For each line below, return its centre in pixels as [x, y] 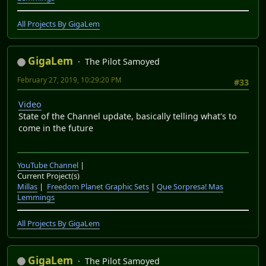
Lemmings [36, 197]
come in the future [56, 128]
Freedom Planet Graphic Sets [98, 187]
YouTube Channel [48, 165]
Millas [27, 187]
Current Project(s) [48, 176]
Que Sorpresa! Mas [190, 187]
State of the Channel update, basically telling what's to [128, 116]
